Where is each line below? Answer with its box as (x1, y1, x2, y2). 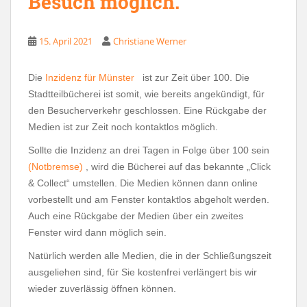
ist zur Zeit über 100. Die (137, 72, 249, 84)
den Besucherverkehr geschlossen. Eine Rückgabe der (28, 105, 267, 116)
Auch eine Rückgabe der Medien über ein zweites (28, 210, 243, 222)
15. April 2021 (39, 35, 93, 48)
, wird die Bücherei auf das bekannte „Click (83, 161, 271, 173)
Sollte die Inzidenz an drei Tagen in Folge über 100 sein (28, 145, 269, 156)
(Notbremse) (28, 161, 83, 173)
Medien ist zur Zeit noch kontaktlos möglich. (28, 121, 221, 133)
